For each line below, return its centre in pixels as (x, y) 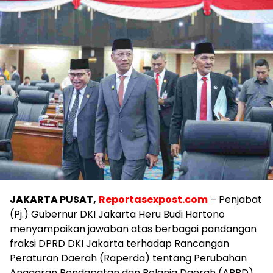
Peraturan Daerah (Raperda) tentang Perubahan (128, 258)
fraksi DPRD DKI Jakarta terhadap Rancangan (119, 244)
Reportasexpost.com (153, 200)
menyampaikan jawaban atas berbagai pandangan (133, 229)
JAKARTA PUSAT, (53, 200)
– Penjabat (235, 200)
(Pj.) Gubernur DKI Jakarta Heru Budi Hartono (117, 214)
